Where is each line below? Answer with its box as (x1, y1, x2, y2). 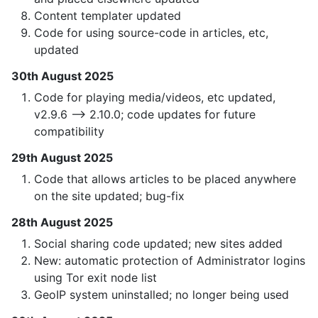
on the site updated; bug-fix (34, 189, 185, 204)
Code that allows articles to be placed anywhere (34, 172, 296, 187)
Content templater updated (34, 9, 181, 23)
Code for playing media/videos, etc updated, (34, 90, 275, 105)
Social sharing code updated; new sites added (34, 236, 283, 251)
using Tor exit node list (34, 270, 157, 285)
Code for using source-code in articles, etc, (34, 26, 268, 40)
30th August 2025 (11, 69, 114, 84)
